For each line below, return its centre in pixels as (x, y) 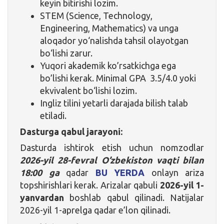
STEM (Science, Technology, (96, 15)
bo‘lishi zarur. (66, 53)
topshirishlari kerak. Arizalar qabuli (90, 185)
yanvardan (42, 197)
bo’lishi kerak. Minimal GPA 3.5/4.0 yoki (118, 78)
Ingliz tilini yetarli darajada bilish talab (114, 103)
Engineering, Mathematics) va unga (109, 28)
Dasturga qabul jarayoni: (71, 131)
